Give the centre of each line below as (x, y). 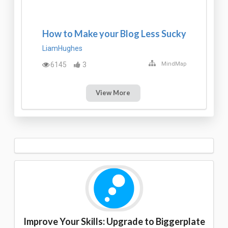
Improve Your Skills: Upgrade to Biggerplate (114, 221)
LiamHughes (62, 49)
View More (113, 93)
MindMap (174, 64)
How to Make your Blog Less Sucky (114, 33)
